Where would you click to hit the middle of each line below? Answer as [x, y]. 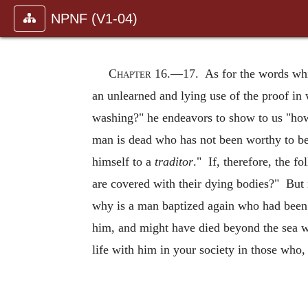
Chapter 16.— [146, 73]
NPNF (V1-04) [94, 19]
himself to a [123, 161]
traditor [174, 161]
